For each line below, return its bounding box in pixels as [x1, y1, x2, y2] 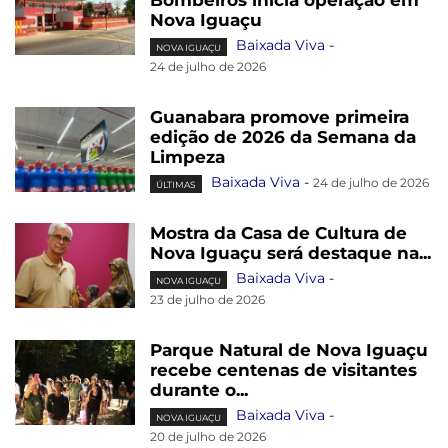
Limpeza [150, 147, 225, 168]
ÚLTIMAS [156, 178, 196, 190]
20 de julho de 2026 [150, 429, 266, 445]
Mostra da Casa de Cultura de [150, 223, 407, 244]
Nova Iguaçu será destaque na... [150, 243, 431, 264]
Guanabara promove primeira [150, 107, 409, 128]
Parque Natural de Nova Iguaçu [150, 340, 428, 361]
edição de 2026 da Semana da [150, 127, 416, 148]
